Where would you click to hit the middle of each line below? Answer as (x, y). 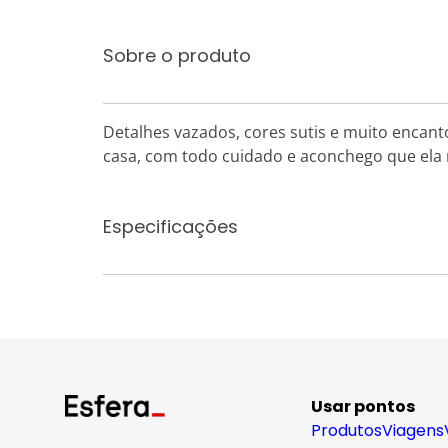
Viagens (413, 430)
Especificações (170, 226)
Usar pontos (363, 406)
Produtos (346, 430)
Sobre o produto (177, 55)
